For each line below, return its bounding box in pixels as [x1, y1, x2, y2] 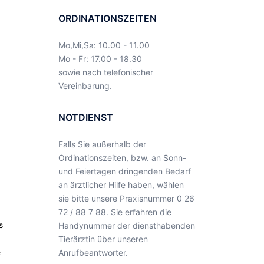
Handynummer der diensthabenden [58, 220, 195, 230]
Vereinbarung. [58, 81, 112, 91]
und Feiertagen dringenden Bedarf [58, 166, 191, 176]
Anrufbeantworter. [58, 247, 128, 258]
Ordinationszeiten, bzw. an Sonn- [58, 153, 186, 163]
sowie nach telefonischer [58, 67, 153, 77]
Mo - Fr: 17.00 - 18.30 [58, 54, 142, 64]
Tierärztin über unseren [58, 234, 148, 244]
